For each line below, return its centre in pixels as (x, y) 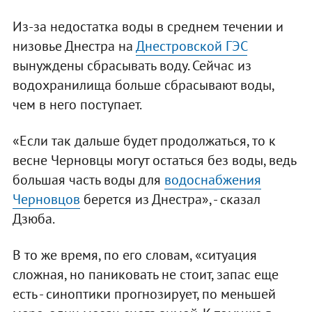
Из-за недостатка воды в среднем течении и (148, 26)
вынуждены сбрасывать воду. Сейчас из (132, 65)
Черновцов (46, 199)
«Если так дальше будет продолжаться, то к (144, 140)
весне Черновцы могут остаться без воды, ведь (154, 160)
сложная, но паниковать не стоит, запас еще (145, 274)
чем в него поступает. (77, 104)
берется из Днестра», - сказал (170, 199)
